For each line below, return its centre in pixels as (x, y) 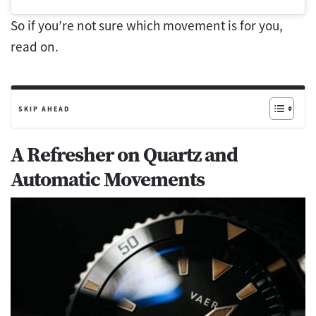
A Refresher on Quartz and (124, 154)
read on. (35, 47)
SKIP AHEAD (44, 109)
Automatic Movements (108, 179)
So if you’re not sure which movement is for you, (147, 26)
